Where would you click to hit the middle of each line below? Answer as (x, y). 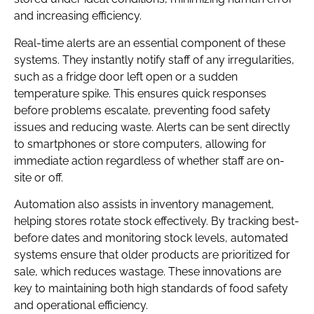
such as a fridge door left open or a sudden (126, 76)
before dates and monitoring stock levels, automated (151, 238)
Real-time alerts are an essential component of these (150, 43)
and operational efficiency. (81, 306)
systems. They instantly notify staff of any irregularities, (154, 60)
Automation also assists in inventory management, (144, 205)
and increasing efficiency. (78, 16)
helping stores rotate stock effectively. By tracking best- (157, 221)
